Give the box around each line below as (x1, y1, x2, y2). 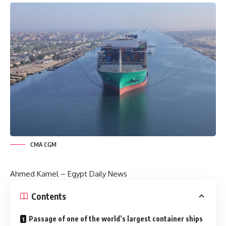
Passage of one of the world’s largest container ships (29, 214, 203, 223)
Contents (31, 190, 66, 202)
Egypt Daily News (68, 169, 127, 179)
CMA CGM (30, 141, 56, 149)
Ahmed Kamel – (10, 169, 68, 179)
